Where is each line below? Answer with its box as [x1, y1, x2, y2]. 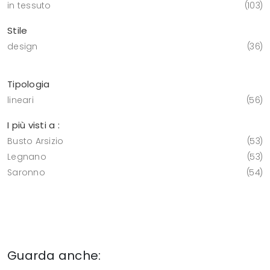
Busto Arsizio [7, 135, 64, 148]
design [7, 40, 38, 53]
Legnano [7, 151, 46, 163]
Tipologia [7, 78, 50, 91]
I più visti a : [7, 119, 60, 132]
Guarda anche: [7, 247, 101, 265]
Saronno [7, 166, 45, 179]
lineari [7, 94, 34, 107]
